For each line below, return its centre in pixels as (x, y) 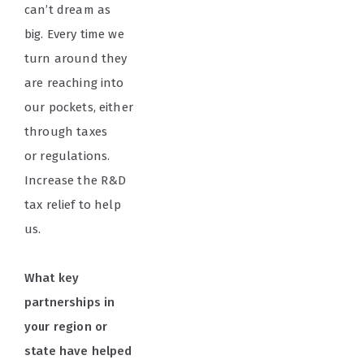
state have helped (78, 351)
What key (52, 278)
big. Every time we (74, 35)
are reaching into (74, 83)
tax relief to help (73, 205)
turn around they (76, 59)
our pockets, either (81, 108)
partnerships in (70, 303)
